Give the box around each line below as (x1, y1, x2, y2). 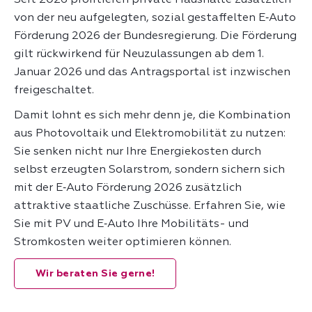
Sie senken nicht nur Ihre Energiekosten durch (14, 146, 261, 157)
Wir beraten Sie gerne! (36, 268, 155, 279)
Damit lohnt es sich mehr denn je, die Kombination (14, 109, 290, 121)
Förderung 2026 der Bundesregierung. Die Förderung (14, 30, 297, 42)
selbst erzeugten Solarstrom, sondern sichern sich (14, 164, 285, 175)
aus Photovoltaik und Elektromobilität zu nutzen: (14, 127, 286, 139)
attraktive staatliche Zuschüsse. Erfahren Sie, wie (14, 200, 286, 212)
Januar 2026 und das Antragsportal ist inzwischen (14, 66, 290, 78)
